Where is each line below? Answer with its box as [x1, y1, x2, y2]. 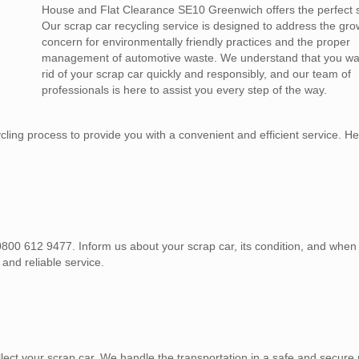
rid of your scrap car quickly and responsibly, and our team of [42, 67, 352, 81]
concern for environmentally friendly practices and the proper [42, 35, 351, 49]
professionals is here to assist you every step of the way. [42, 83, 328, 97]
